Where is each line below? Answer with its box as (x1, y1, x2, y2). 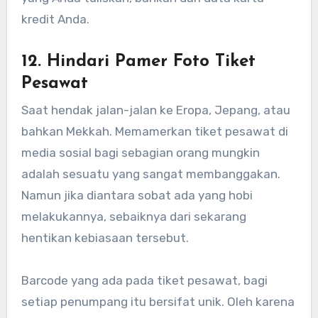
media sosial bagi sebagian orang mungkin (21, 145, 260, 160)
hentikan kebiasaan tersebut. (21, 230, 189, 245)
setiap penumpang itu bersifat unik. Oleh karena (21, 294, 295, 309)
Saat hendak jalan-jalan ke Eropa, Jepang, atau (21, 102, 290, 117)
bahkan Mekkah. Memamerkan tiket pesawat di (21, 124, 288, 138)
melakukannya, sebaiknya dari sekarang (21, 209, 246, 224)
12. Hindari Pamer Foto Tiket (21, 53, 256, 70)
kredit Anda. (21, 11, 89, 26)
